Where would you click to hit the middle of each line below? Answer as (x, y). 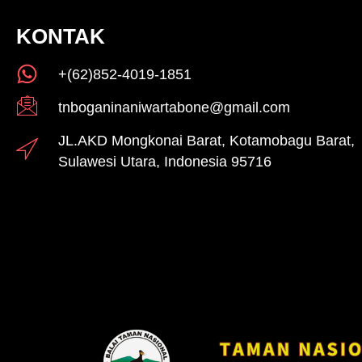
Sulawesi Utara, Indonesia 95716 (164, 162)
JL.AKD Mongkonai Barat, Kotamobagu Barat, (206, 141)
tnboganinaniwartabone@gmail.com (174, 108)
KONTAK (61, 37)
